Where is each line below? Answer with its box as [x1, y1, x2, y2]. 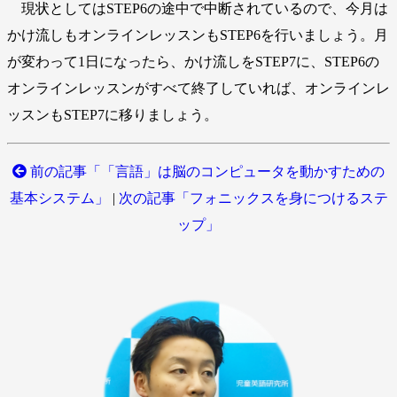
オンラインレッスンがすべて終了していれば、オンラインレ [7, 80, 390, 96]
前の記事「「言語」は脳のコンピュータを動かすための [27, 163, 385, 179]
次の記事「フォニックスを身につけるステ [118, 190, 388, 206]
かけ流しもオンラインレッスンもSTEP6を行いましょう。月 [7, 27, 388, 43]
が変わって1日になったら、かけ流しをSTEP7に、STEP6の [7, 53, 379, 69]
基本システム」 [9, 190, 109, 206]
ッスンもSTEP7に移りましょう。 [7, 106, 218, 122]
